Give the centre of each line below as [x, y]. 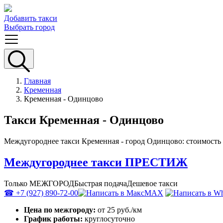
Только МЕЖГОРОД [39, 183]
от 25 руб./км [120, 210]
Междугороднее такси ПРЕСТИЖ [96, 162]
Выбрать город [29, 27]
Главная [37, 81]
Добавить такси [31, 18]
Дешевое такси [152, 183]
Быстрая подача [101, 183]
